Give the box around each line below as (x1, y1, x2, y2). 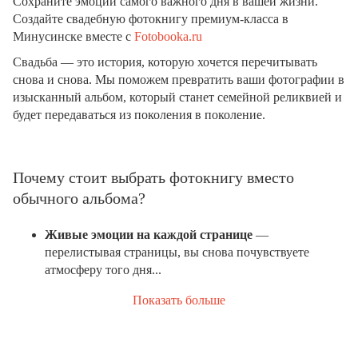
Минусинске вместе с (13, 29, 134, 43)
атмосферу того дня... (45, 262, 161, 276)
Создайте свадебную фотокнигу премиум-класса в (13, 11, 288, 26)
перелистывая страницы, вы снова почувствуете (45, 245, 309, 259)
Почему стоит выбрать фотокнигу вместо (13, 168, 294, 186)
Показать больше (133, 292, 225, 307)
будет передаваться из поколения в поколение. (13, 107, 265, 121)
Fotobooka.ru (134, 29, 202, 43)
